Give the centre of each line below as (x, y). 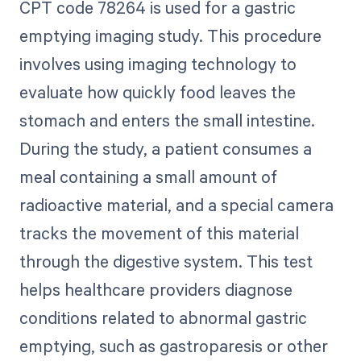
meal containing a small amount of (148, 177)
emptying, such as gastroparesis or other (173, 346)
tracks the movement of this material (159, 233)
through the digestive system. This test (166, 261)
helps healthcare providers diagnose (156, 290)
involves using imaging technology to (158, 64)
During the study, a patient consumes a (165, 149)
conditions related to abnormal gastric (163, 318)
